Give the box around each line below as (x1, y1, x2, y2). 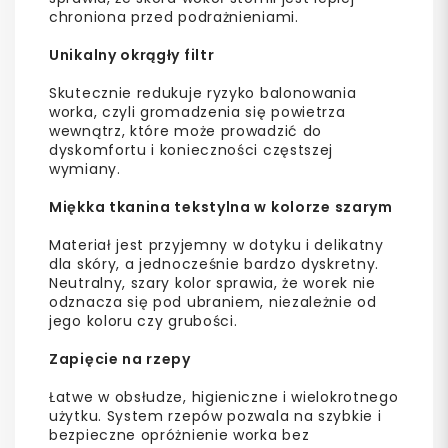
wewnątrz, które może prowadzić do (49, 120, 323, 141)
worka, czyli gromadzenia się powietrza (49, 101, 346, 122)
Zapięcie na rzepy (49, 348, 191, 369)
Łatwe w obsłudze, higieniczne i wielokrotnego (49, 386, 399, 407)
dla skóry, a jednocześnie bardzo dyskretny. (49, 253, 380, 274)
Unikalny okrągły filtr (49, 44, 215, 65)
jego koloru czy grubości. (49, 310, 243, 331)
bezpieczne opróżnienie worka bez (49, 424, 310, 445)
